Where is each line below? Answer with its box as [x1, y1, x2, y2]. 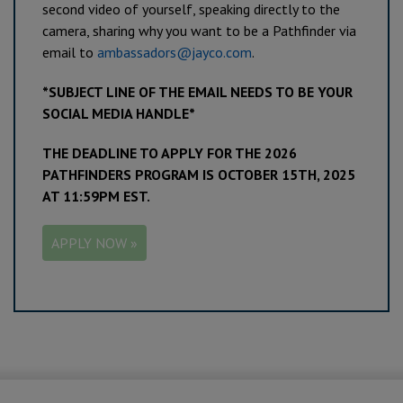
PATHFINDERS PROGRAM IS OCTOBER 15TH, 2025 [42, 166, 355, 184]
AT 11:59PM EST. [42, 187, 150, 205]
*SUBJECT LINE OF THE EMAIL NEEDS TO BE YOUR [42, 83, 353, 101]
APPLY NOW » [51, 234, 138, 252]
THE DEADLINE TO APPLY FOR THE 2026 [42, 144, 297, 162]
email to [42, 43, 97, 61]
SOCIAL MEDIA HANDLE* [42, 104, 195, 122]
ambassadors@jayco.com [97, 43, 252, 61]
